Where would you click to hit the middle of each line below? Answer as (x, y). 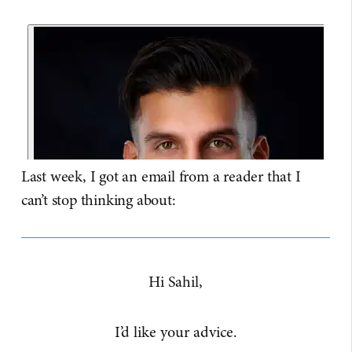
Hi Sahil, (176, 282)
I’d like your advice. (176, 332)
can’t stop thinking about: (98, 200)
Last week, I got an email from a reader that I (161, 176)
